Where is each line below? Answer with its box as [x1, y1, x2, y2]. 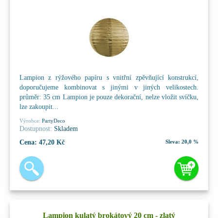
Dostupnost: [19, 125, 52, 132]
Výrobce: [19, 117, 40, 124]
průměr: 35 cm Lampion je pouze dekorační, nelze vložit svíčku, [19, 93, 199, 101]
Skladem [52, 125, 78, 132]
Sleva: [165, 138, 180, 145]
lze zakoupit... [19, 103, 58, 110]
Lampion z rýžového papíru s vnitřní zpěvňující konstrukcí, [19, 73, 199, 81]
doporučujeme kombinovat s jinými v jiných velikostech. [19, 83, 199, 91]
